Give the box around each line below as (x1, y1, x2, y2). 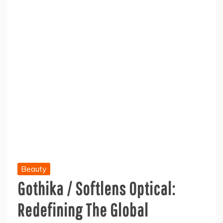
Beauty (21, 164, 47, 174)
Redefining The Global (17, 200, 148, 220)
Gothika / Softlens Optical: (17, 178, 175, 199)
